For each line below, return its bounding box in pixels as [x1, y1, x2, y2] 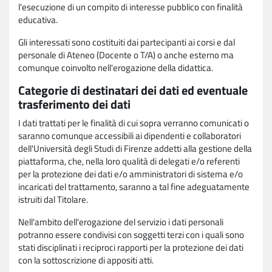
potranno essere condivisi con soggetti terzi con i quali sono [18, 227, 244, 242]
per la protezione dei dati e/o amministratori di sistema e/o [18, 166, 243, 181]
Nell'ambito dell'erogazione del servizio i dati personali [18, 214, 223, 229]
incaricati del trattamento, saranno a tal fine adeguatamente [18, 179, 250, 194]
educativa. [18, 12, 58, 27]
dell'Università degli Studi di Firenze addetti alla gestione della [18, 141, 252, 155]
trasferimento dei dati [18, 95, 131, 114]
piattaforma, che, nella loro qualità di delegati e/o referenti [18, 154, 240, 168]
